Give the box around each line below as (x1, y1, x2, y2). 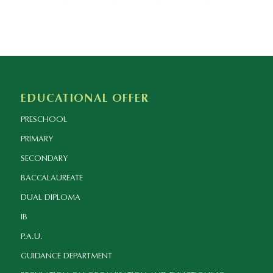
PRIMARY (20, 135, 53, 144)
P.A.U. (20, 233, 43, 241)
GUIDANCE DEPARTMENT (20, 252, 112, 261)
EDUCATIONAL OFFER (20, 93, 149, 105)
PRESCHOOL (20, 116, 67, 124)
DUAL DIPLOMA (20, 194, 80, 202)
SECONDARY (20, 155, 68, 163)
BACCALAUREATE (20, 174, 83, 183)
